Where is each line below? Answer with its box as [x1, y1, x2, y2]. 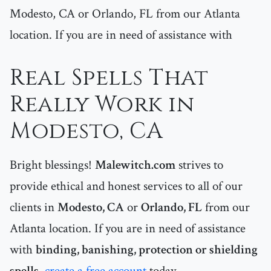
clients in [10, 199, 57, 216]
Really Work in [10, 90, 194, 120]
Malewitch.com [95, 157, 175, 174]
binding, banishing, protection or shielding [36, 241, 258, 258]
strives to [175, 157, 223, 174]
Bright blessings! [10, 157, 95, 174]
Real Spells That [10, 63, 208, 94]
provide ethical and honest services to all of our [10, 178, 243, 195]
